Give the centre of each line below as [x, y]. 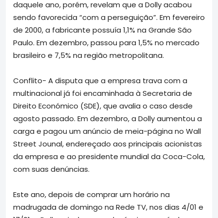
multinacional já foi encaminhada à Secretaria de [103, 93]
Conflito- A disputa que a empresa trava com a [100, 80]
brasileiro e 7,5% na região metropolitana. [89, 55]
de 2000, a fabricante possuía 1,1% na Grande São [102, 30]
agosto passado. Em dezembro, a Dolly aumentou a [108, 118]
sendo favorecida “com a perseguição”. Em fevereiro [109, 17]
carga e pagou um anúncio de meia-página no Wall [107, 131]
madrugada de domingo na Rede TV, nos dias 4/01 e [108, 207]
